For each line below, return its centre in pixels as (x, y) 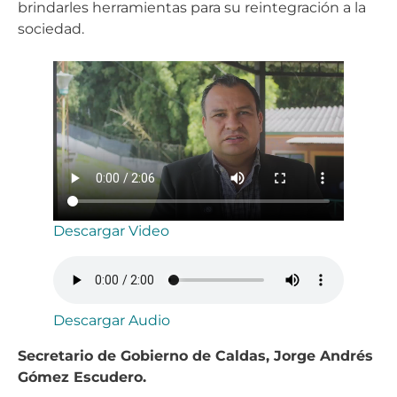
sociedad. (53, 29)
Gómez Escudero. (82, 377)
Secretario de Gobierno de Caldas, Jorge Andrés (195, 355)
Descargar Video (111, 230)
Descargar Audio (112, 320)
